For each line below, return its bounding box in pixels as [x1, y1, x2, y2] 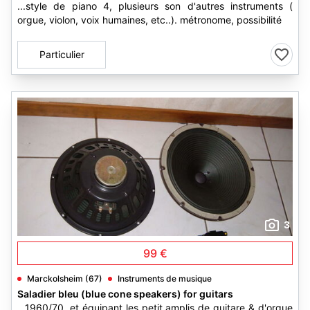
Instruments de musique [118, 273, 212, 284]
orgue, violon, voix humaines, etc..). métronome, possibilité [17, 14, 282, 26]
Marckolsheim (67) [27, 273, 102, 284]
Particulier [39, 48, 84, 60]
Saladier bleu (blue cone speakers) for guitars [17, 288, 233, 300]
